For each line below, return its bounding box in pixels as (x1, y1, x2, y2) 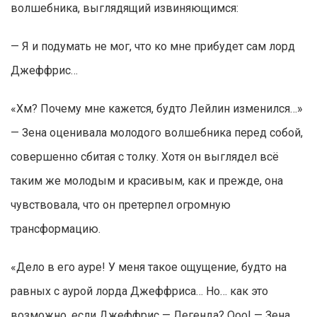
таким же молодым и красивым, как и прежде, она (11, 174, 283, 188)
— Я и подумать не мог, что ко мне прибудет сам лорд (11, 40, 295, 54)
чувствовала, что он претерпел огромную (11, 198, 231, 212)
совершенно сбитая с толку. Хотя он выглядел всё (11, 150, 279, 164)
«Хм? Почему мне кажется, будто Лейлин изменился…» (11, 102, 303, 116)
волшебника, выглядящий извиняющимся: (11, 1, 238, 16)
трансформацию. (11, 222, 100, 236)
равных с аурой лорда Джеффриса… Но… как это (11, 284, 268, 299)
